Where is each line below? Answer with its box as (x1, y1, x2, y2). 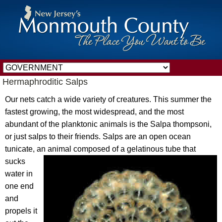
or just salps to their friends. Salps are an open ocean (5, 132, 191, 141)
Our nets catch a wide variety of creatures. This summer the (5, 95, 212, 104)
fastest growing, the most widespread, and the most (5, 108, 184, 116)
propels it (5, 207, 37, 215)
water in (5, 169, 33, 178)
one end (5, 182, 34, 190)
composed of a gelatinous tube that (73, 145, 196, 153)
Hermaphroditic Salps (2, 77, 88, 87)
